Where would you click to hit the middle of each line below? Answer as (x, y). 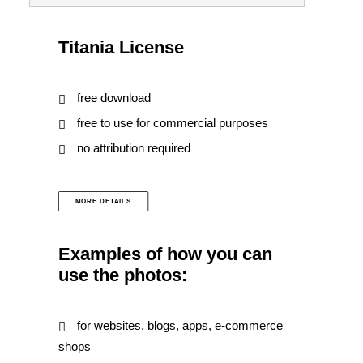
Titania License (121, 47)
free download (113, 98)
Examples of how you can (165, 254)
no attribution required (133, 148)
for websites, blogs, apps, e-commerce (179, 325)
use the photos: (123, 275)
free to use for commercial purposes (172, 123)
